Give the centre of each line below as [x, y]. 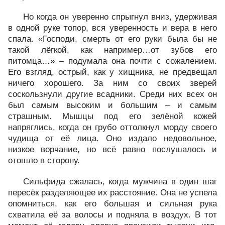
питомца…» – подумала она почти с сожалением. [113, 61]
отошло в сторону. [44, 160]
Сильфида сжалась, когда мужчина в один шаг [120, 182]
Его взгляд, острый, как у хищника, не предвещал [113, 72]
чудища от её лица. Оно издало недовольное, [113, 138]
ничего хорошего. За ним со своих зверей [113, 83]
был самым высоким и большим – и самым [113, 105]
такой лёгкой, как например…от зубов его [113, 50]
